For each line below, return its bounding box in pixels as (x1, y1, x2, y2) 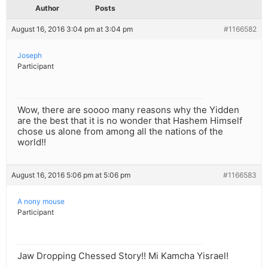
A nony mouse (17, 197, 65, 206)
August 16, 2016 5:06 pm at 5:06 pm (11, 170, 130, 180)
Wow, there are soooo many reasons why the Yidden (17, 104, 239, 116)
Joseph (17, 51, 42, 60)
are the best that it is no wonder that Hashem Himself (17, 115, 242, 127)
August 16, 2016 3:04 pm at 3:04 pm (11, 25, 133, 34)
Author (35, 4, 59, 13)
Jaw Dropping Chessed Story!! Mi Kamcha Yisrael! (17, 250, 229, 262)
